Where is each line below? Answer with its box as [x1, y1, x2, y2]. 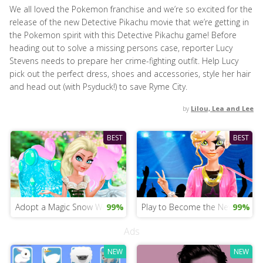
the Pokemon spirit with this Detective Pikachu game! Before [9, 29, 237, 41]
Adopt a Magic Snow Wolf [15, 201, 112, 213]
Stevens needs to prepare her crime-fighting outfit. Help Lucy [9, 55, 238, 66]
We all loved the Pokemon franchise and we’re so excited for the [9, 4, 252, 15]
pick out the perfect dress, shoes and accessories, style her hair [9, 68, 251, 79]
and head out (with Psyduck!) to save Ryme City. [9, 81, 187, 92]
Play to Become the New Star [141, 201, 252, 213]
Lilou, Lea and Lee [191, 104, 254, 113]
